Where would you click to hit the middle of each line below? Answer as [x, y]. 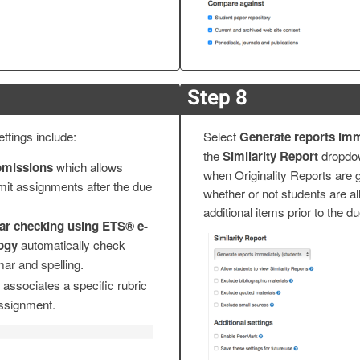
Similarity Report [270, 155]
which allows [88, 167]
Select [221, 136]
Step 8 [217, 97]
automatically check [73, 245]
